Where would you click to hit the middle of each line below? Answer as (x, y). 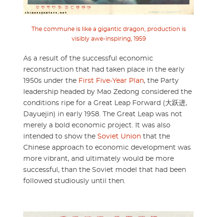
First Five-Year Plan (111, 81)
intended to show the (60, 136)
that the (155, 136)
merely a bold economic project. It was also (97, 125)
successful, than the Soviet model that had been (105, 170)
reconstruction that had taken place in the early (104, 70)
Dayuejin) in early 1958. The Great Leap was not (103, 114)
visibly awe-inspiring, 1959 (108, 39)
